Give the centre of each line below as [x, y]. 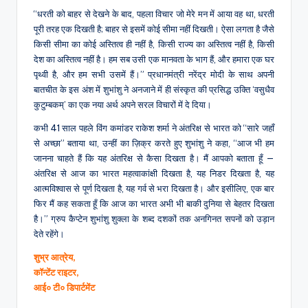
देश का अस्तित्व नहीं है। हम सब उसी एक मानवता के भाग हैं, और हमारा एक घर [154, 59]
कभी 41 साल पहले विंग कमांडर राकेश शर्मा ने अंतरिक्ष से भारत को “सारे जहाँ [154, 128]
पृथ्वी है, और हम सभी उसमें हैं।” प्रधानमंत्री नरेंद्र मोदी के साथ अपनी [154, 75]
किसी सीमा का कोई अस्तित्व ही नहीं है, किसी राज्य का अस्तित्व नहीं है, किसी [154, 44]
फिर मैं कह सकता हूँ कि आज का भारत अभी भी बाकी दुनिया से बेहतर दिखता [154, 204]
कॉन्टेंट [44, 273]
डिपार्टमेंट [81, 288]
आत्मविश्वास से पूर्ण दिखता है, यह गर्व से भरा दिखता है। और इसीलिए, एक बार [154, 189]
